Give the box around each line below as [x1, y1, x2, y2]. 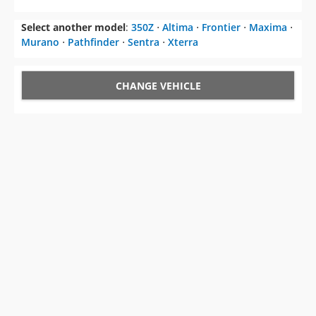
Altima [162, 20, 193, 35]
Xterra [168, 35, 198, 49]
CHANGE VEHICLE [115, 79, 201, 93]
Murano [21, 35, 59, 49]
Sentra [128, 35, 159, 49]
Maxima [249, 20, 287, 35]
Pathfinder [68, 35, 119, 49]
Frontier [202, 20, 241, 35]
